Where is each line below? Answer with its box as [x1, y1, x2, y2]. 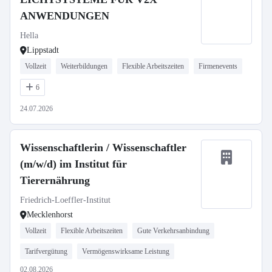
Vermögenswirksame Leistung [82, 247, 169, 256]
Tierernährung [20, 174, 90, 186]
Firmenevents [199, 62, 237, 70]
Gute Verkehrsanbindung [137, 226, 209, 235]
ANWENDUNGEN [20, 10, 109, 22]
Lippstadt [27, 46, 59, 55]
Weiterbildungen [61, 62, 107, 70]
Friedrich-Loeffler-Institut [20, 195, 110, 205]
